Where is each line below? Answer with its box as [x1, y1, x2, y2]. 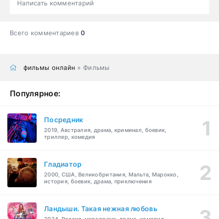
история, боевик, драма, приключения [44, 178, 152, 185]
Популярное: [10, 88, 61, 98]
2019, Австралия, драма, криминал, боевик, [44, 127, 167, 134]
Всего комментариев [10, 28, 81, 37]
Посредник [44, 115, 84, 124]
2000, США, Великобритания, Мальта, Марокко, [44, 171, 179, 178]
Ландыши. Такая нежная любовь [44, 204, 157, 213]
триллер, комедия [44, 133, 95, 141]
